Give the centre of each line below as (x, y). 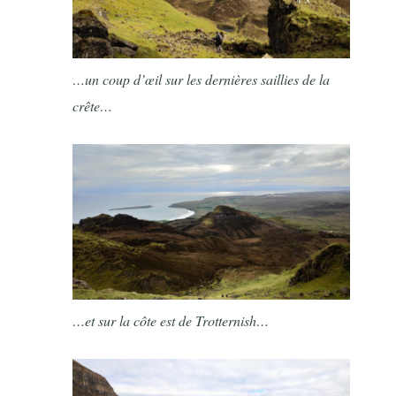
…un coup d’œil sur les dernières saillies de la (202, 79)
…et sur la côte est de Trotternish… (171, 320)
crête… (93, 105)
